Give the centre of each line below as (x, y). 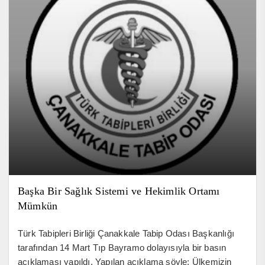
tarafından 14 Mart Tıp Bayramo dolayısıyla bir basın (122, 247)
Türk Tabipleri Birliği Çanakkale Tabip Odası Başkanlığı (126, 233)
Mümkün (38, 206)
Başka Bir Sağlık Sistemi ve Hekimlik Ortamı (119, 191)
